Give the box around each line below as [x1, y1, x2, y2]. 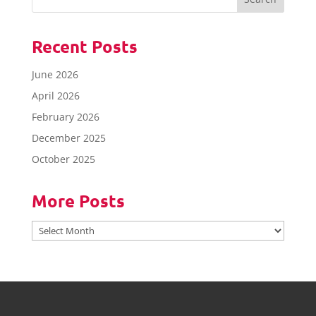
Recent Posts [31, 35, 138, 58]
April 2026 [31, 89, 80, 103]
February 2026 [31, 110, 99, 124]
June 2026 [31, 68, 78, 82]
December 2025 [31, 131, 106, 145]
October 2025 [31, 152, 95, 166]
